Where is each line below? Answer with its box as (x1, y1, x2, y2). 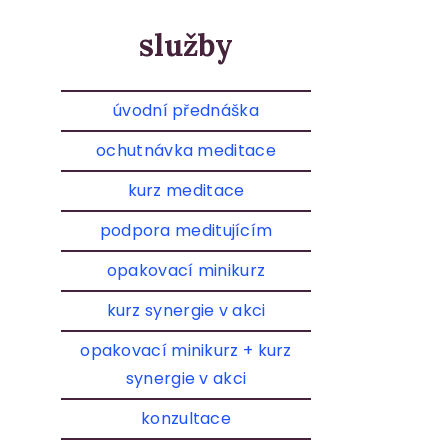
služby (139, 26, 233, 65)
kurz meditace (127, 178, 245, 202)
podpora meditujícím (99, 218, 273, 242)
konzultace (141, 406, 231, 430)
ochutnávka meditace (96, 138, 276, 162)
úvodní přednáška (113, 98, 259, 122)
